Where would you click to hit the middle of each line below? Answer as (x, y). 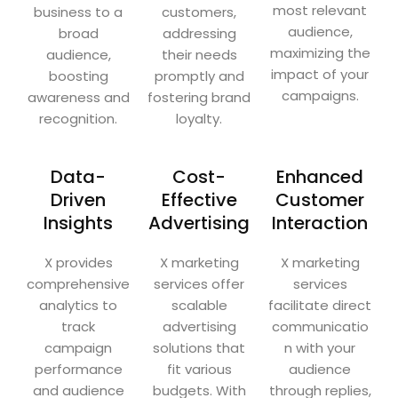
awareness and (78, 97)
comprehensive (78, 283)
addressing (199, 33)
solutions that (199, 347)
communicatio (320, 326)
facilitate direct (320, 305)
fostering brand (199, 97)
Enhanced (320, 176)
